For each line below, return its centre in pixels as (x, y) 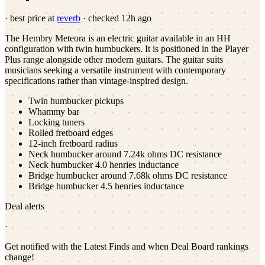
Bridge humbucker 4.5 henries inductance (106, 186)
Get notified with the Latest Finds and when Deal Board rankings (127, 246)
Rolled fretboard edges (71, 132)
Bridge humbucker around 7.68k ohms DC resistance (128, 175)
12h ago (136, 18)
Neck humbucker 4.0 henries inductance (104, 164)
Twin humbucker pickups (76, 101)
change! (20, 257)
